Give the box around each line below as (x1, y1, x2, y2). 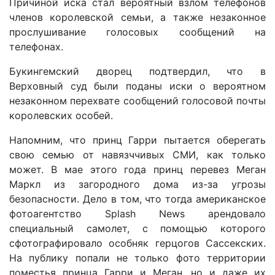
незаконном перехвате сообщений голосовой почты (9, 94, 266, 107)
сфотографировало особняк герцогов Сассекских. (9, 236, 266, 249)
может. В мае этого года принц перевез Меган (9, 163, 266, 176)
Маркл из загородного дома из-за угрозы (9, 177, 266, 190)
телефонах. (9, 40, 63, 53)
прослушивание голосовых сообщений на (9, 25, 266, 38)
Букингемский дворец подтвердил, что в (9, 64, 266, 77)
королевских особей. (9, 109, 113, 122)
